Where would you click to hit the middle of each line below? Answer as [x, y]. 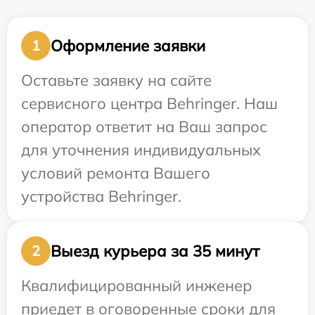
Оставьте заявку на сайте [116, 81]
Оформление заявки [128, 45]
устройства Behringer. [101, 197]
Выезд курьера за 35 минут [155, 251]
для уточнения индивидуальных [141, 150]
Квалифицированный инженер [136, 286]
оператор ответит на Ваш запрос [144, 127]
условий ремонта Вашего [116, 173]
